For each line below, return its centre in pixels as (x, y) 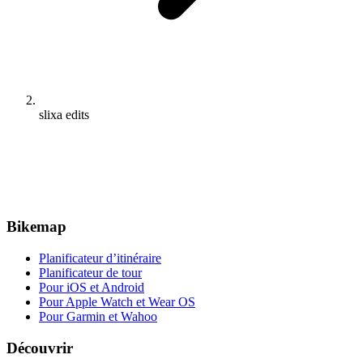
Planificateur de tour (90, 273)
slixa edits (64, 114)
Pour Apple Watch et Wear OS (117, 302)
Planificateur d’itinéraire (100, 258)
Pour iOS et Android (92, 288)
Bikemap (36, 227)
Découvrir (40, 348)
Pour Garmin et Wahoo (98, 317)
